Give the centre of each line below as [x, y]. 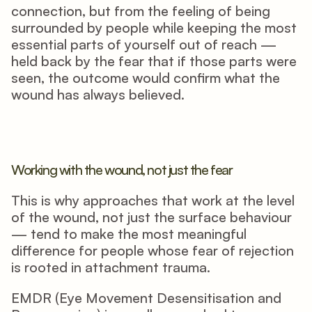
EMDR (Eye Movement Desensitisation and [146, 298]
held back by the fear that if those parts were [154, 61]
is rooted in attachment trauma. [111, 267]
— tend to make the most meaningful [129, 234]
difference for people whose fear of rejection [153, 250]
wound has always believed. [98, 94]
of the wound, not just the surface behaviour [151, 217]
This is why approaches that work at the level [153, 200]
